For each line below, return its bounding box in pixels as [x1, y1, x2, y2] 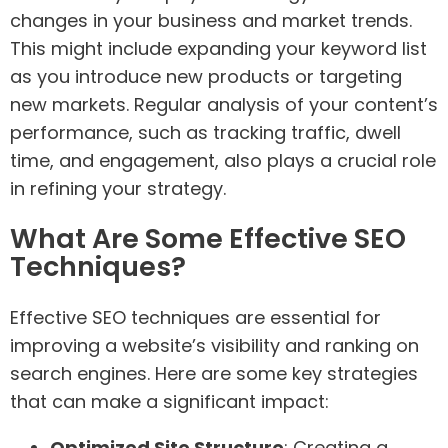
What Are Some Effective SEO [10, 220, 406, 258]
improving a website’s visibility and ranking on [10, 332, 419, 358]
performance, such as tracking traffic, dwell [10, 120, 401, 146]
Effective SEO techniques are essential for [10, 304, 381, 330]
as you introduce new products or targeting [10, 64, 402, 90]
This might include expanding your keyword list [10, 36, 427, 62]
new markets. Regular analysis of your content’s [10, 92, 438, 118]
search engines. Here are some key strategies [10, 360, 418, 386]
